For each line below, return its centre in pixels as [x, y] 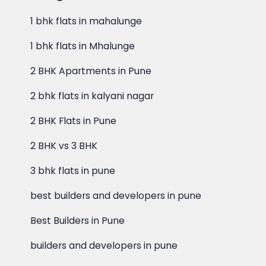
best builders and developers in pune [116, 196]
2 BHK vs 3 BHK [64, 146]
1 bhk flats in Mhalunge [83, 46]
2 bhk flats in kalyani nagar [92, 96]
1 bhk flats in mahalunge [86, 21]
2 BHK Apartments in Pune [91, 71]
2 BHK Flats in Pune [74, 121]
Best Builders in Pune [78, 221]
